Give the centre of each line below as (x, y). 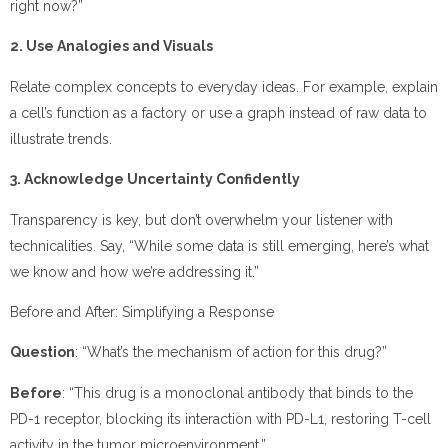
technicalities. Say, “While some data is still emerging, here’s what (219, 245)
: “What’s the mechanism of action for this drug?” (231, 352)
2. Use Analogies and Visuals (111, 46)
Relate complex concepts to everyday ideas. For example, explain (224, 86)
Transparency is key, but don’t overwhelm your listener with (201, 219)
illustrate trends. (61, 138)
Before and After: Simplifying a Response (142, 311)
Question (42, 352)
